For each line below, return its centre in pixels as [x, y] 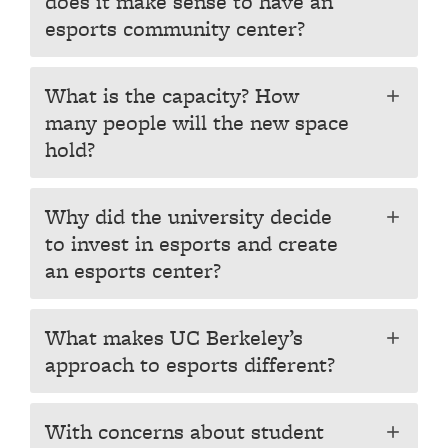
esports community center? [175, 28]
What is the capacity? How [172, 95]
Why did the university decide [188, 216]
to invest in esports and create [191, 243]
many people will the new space [197, 122]
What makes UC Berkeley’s [174, 337]
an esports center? [133, 270]
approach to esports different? [190, 364]
